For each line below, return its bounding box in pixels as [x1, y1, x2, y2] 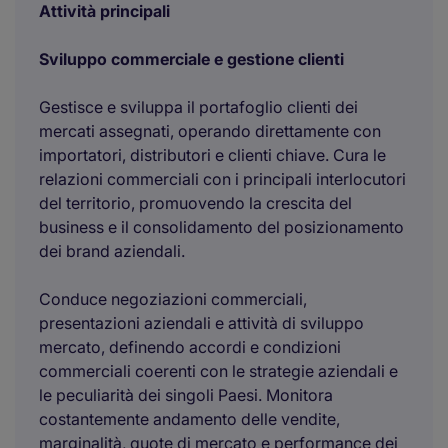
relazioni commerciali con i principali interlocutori [39, 169, 406, 189]
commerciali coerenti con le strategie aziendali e [39, 361, 398, 381]
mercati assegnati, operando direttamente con [39, 121, 381, 141]
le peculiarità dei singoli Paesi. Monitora [39, 385, 333, 405]
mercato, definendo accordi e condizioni [39, 337, 341, 357]
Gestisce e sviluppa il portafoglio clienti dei [39, 97, 358, 117]
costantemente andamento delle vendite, [39, 409, 340, 429]
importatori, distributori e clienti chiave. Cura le [39, 145, 386, 165]
